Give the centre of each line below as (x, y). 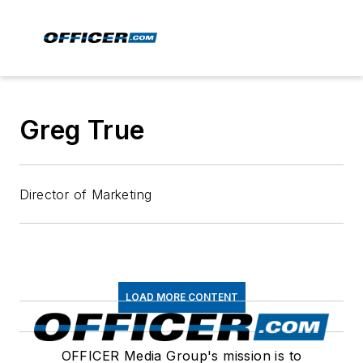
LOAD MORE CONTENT (181, 297)
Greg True (82, 130)
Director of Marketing (86, 194)
